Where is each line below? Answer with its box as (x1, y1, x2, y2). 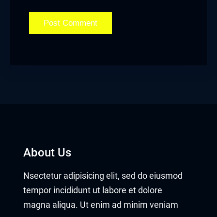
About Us (23, 145, 71, 159)
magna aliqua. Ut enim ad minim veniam (23, 200, 178, 210)
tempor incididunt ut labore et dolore (23, 186, 162, 196)
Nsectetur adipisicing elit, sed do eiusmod (23, 171, 183, 181)
